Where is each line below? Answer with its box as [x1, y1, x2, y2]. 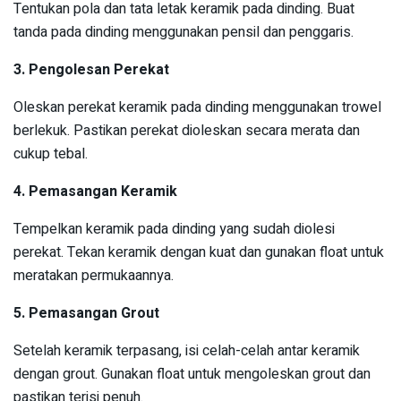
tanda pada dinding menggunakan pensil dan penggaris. [13, 21, 354, 43]
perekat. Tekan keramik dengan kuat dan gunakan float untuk [13, 241, 384, 263]
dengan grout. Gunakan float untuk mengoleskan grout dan [13, 363, 371, 385]
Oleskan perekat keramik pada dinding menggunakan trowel [13, 96, 381, 118]
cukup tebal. [13, 142, 88, 165]
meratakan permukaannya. [13, 264, 174, 286]
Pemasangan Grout [29, 302, 159, 324]
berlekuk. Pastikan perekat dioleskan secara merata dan [13, 119, 360, 141]
